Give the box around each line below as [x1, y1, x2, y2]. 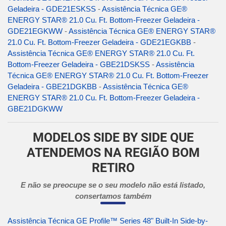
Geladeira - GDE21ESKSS [8, 5, 96, 14]
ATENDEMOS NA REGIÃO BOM [26, 145, 200, 160]
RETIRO [91, 160, 135, 176]
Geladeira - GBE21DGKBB [8, 82, 97, 91]
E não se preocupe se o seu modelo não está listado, [21, 181, 205, 190]
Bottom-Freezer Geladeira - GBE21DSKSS [8, 60, 150, 69]
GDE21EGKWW [8, 27, 63, 36]
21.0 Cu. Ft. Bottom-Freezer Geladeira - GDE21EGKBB [8, 38, 191, 47]
